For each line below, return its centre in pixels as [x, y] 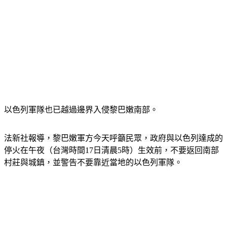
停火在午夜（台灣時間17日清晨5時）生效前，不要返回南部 [111, 138]
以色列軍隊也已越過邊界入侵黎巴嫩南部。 [81, 98]
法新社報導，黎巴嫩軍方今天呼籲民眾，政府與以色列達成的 [113, 126]
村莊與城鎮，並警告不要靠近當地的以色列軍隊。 [93, 150]
